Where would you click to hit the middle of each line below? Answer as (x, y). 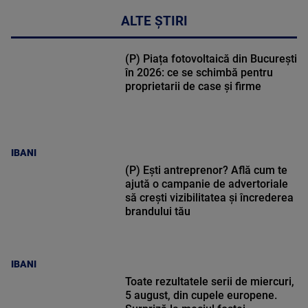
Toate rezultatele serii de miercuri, (209, 281)
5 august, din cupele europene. (201, 295)
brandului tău (157, 211)
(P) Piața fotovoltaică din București (211, 58)
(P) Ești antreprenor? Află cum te (206, 170)
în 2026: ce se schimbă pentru (199, 72)
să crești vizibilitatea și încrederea (209, 197)
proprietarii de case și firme (193, 86)
